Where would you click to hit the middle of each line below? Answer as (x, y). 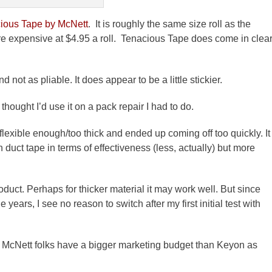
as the (236, 24)
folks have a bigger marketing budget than (124, 245)
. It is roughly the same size (148, 24)
